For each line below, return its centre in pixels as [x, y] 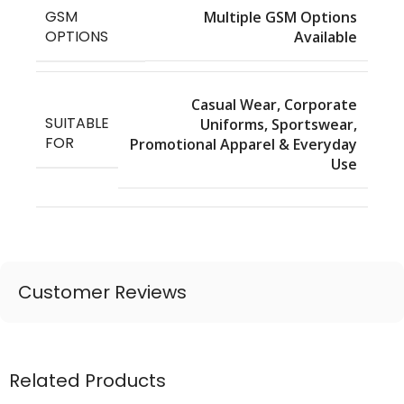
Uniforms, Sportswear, [279, 124]
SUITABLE [77, 124]
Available [326, 37]
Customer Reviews [102, 292]
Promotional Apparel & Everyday [243, 144]
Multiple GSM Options [280, 18]
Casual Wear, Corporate [274, 104]
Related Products [87, 380]
